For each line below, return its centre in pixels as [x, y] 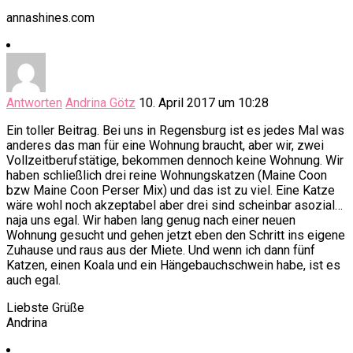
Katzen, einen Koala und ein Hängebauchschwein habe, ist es [173, 266]
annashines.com [50, 18]
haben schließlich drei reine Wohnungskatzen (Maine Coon [167, 176]
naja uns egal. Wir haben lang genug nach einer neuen [151, 221]
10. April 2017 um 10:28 [204, 103]
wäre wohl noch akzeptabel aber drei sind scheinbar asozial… [175, 206]
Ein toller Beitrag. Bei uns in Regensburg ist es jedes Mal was [175, 131]
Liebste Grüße [45, 308]
